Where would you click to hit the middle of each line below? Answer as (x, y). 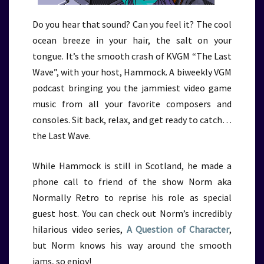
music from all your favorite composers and (132, 104)
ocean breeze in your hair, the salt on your (132, 40)
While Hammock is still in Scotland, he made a (132, 166)
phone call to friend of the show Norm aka (132, 181)
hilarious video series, (80, 229)
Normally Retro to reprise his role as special (132, 197)
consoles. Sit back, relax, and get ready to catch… (132, 120)
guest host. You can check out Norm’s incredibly (132, 213)
